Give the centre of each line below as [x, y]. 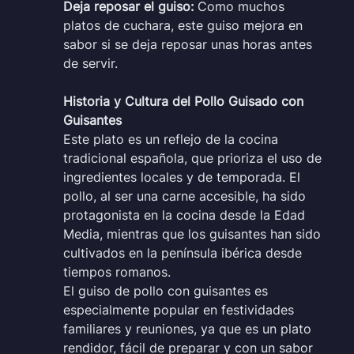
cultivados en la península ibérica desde [183, 252]
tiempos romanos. [117, 271]
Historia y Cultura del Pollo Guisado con [183, 101]
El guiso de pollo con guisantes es [166, 290]
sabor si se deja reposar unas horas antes [188, 44]
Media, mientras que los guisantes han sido [192, 233]
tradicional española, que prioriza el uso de [192, 158]
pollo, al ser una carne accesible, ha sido [185, 196]
